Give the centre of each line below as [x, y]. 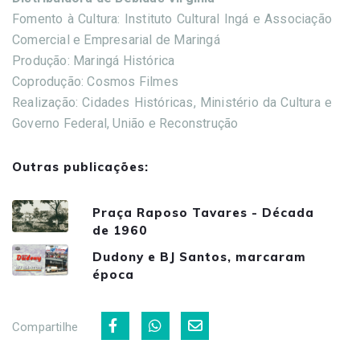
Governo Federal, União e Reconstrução [125, 123]
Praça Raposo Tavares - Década [203, 213]
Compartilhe [45, 327]
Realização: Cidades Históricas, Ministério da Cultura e [172, 102]
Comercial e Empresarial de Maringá [116, 39]
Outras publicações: [80, 166]
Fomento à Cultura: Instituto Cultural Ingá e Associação [172, 18]
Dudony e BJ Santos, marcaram [199, 256]
